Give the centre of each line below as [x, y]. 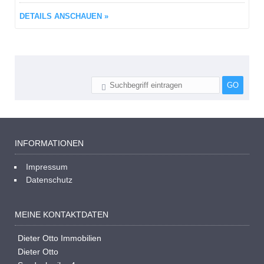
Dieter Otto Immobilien [60, 238]
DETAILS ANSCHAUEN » [64, 16]
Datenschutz [49, 180]
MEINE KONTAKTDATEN [62, 214]
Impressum [47, 167]
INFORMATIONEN [49, 143]
